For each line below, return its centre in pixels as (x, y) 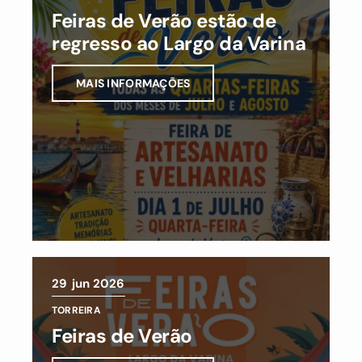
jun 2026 (98, 283)
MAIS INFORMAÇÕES (133, 83)
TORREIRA (76, 310)
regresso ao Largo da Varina (179, 43)
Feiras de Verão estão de (164, 20)
